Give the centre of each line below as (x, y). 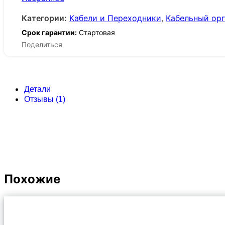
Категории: (44, 18)
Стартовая (96, 32)
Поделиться (42, 45)
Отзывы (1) (45, 99)
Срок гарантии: (49, 32)
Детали (37, 89)
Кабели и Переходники (115, 18)
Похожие (32, 179)
